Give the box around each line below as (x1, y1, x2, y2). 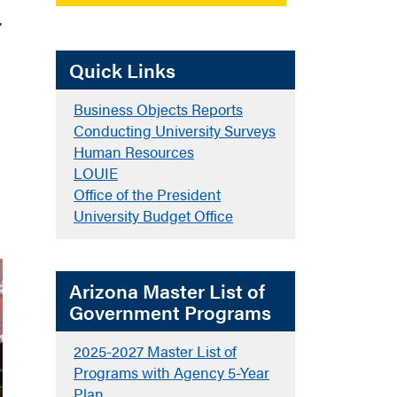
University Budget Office (74, 205, 233, 226)
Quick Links (69, 56, 175, 83)
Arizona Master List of (69, 276, 265, 304)
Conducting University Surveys (74, 120, 276, 141)
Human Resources (74, 141, 194, 162)
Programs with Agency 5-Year (74, 362, 269, 383)
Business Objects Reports (74, 98, 243, 120)
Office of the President (74, 183, 221, 205)
